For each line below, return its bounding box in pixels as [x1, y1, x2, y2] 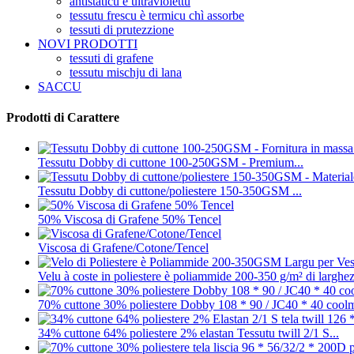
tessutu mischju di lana [70, 65, 182, 79]
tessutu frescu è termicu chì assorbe [70, 8, 244, 22]
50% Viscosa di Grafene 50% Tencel [38, 213, 221, 227]
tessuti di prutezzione [70, 22, 174, 36]
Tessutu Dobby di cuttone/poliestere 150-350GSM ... [38, 184, 302, 198]
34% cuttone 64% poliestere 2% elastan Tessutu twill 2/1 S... [38, 326, 339, 341]
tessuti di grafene [70, 51, 153, 65]
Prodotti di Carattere [6, 110, 119, 124]
